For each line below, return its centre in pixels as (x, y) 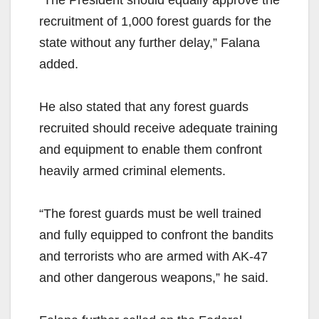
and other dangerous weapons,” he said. (154, 278)
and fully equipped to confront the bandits (156, 235)
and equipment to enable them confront (151, 150)
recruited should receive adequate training (158, 129)
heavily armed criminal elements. (132, 171)
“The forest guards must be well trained (150, 214)
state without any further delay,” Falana (150, 43)
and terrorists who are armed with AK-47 (153, 257)
